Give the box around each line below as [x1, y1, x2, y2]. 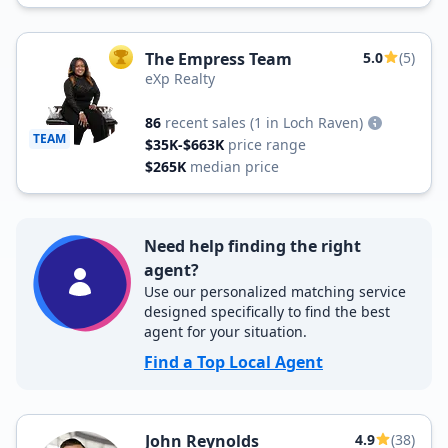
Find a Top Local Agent [144, 351, 323, 373]
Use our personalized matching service [144, 282, 406, 301]
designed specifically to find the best [144, 302, 390, 321]
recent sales [165, 113, 246, 132]
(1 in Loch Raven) [250, 113, 363, 132]
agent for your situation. [144, 322, 307, 341]
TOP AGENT [119, 52, 189, 70]
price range [228, 135, 306, 154]
